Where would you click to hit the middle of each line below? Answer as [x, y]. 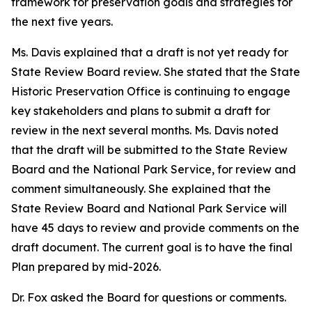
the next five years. [62, 22]
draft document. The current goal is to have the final [152, 247]
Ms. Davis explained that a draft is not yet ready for [150, 52]
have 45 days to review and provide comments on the [155, 228]
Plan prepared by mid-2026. [86, 267]
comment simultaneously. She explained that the [141, 189]
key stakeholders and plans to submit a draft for [141, 111]
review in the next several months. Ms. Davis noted [145, 130]
